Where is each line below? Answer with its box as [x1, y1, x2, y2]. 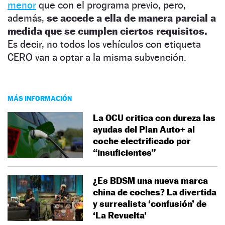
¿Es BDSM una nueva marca [93, 175, 208, 186]
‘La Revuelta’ [93, 209, 149, 220]
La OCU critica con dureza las [93, 112, 215, 123]
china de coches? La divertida [93, 186, 216, 197]
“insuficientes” [93, 147, 156, 158]
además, [8, 12, 47, 24]
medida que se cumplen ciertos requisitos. [8, 25, 207, 37]
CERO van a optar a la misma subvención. [8, 51, 186, 63]
